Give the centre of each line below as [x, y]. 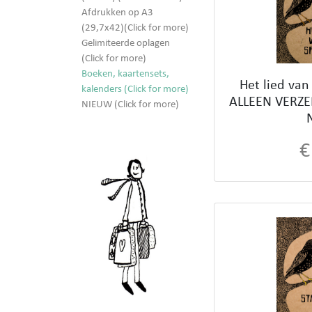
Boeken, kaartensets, [125, 75]
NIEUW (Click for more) [130, 105]
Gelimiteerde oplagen [126, 44]
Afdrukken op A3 [117, 13]
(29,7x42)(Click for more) [135, 29]
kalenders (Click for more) [135, 90]
